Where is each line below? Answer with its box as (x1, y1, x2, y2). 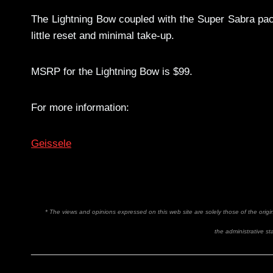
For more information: (31, 102, 129, 114)
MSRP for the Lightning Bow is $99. (31, 66, 193, 78)
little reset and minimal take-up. (31, 30, 174, 42)
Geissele (31, 138, 71, 150)
